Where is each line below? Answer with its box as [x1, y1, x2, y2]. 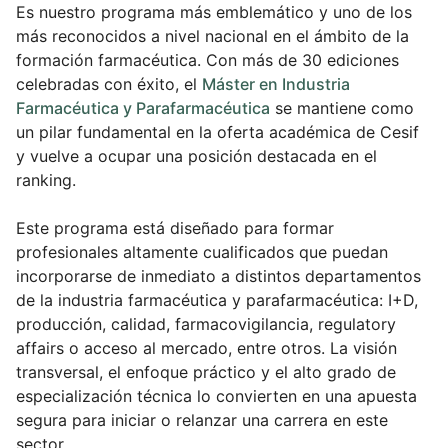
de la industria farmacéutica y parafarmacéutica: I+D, [16, 290, 418, 311]
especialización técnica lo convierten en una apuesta [16, 386, 417, 407]
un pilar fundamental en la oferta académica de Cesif [16, 122, 419, 143]
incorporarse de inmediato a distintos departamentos [16, 266, 421, 287]
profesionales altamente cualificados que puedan [16, 242, 388, 263]
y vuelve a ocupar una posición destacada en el [16, 146, 377, 167]
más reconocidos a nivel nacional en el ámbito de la [16, 26, 409, 47]
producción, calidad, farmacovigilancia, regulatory [16, 314, 396, 335]
